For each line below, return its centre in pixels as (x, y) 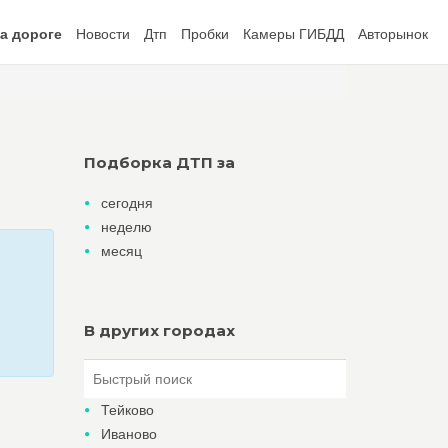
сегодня (126, 203)
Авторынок (393, 34)
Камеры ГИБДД (293, 34)
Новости (103, 34)
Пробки (205, 34)
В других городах (159, 330)
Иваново (128, 434)
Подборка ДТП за (159, 162)
